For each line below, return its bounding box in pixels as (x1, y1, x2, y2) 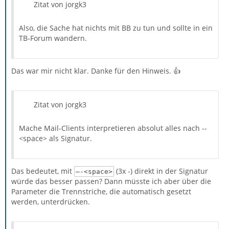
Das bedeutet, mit (11, 166, 74, 176)
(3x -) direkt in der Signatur (113, 166, 208, 176)
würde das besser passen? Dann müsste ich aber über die (11, 176, 211, 187)
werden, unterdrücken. (11, 197, 90, 207)
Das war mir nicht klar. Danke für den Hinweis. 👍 (11, 66, 180, 76)
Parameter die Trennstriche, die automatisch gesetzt (11, 187, 191, 197)
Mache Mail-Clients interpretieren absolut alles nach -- (19, 123, 207, 133)
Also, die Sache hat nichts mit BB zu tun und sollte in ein (19, 23, 213, 33)
